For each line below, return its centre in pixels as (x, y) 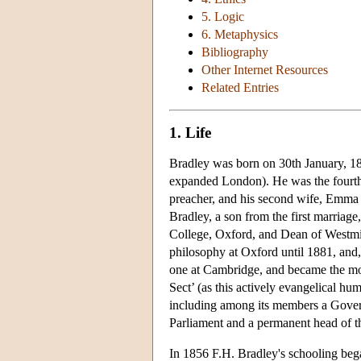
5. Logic (223, 17)
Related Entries (240, 88)
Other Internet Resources (265, 70)
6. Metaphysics (240, 35)
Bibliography (235, 52)
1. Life (190, 132)
